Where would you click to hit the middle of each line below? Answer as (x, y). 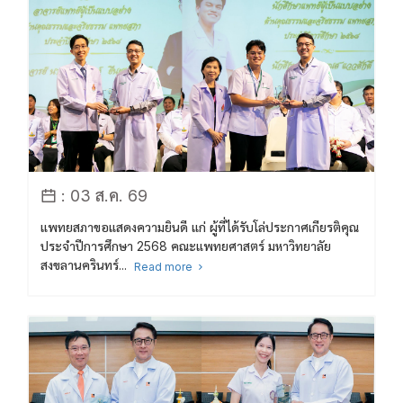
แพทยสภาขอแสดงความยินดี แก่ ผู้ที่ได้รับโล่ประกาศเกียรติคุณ (199, 227)
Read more (164, 266)
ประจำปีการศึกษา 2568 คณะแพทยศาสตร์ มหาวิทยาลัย (185, 246)
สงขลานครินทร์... (87, 264)
